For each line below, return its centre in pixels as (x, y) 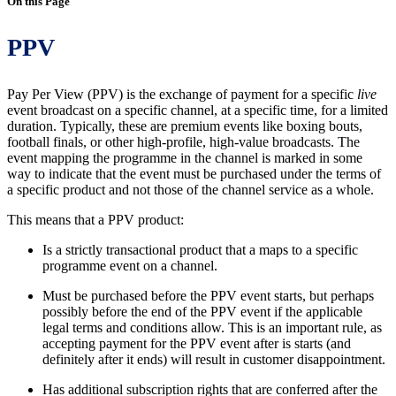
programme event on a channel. (130, 266)
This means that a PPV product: (95, 220)
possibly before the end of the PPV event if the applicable (202, 312)
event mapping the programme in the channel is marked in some (185, 158)
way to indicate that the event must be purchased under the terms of (194, 174)
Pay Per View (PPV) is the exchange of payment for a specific (182, 94)
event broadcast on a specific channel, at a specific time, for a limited (198, 110)
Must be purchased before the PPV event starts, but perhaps (208, 296)
